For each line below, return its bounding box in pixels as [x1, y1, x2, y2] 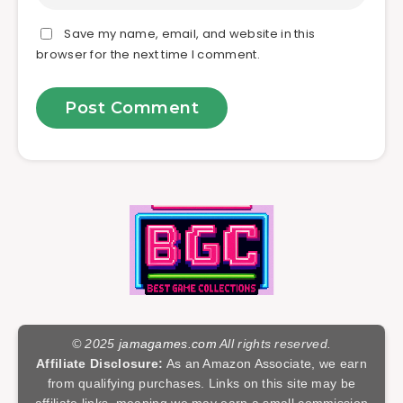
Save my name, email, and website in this [64, 25, 316, 43]
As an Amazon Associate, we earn [163, 356, 367, 372]
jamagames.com [118, 336, 217, 352]
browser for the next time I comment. [36, 46, 260, 64]
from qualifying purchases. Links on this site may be [47, 376, 356, 391]
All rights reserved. [216, 336, 332, 352]
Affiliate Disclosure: [36, 356, 164, 372]
